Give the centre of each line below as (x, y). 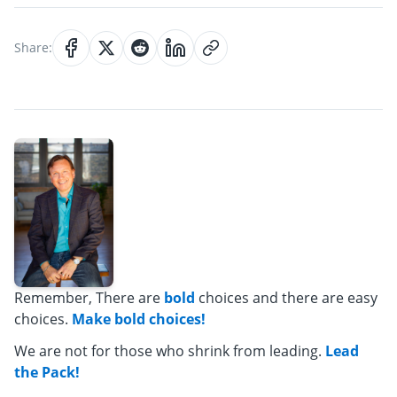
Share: (33, 48)
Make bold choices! (139, 319)
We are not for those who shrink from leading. (168, 351)
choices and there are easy (286, 298)
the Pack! (47, 373)
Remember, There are (89, 298)
